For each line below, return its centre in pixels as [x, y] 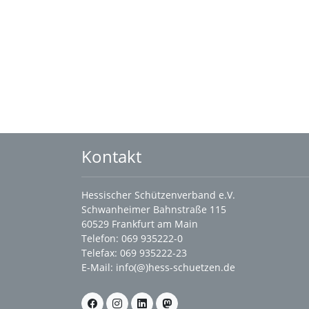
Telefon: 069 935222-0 [132, 238]
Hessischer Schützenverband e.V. [158, 195]
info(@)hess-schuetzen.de [176, 267]
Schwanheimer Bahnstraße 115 [154, 209]
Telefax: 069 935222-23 [134, 253]
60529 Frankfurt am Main [140, 224]
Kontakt [111, 156]
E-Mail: [99, 267]
